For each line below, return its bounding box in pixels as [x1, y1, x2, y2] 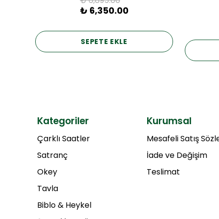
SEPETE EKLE [81, 36, 128, 46]
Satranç [37, 150, 67, 161]
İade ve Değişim [146, 150, 207, 161]
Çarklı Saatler [37, 133, 90, 145]
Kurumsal [146, 114, 192, 128]
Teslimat [146, 166, 180, 178]
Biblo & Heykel [37, 199, 91, 211]
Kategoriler [37, 114, 89, 128]
